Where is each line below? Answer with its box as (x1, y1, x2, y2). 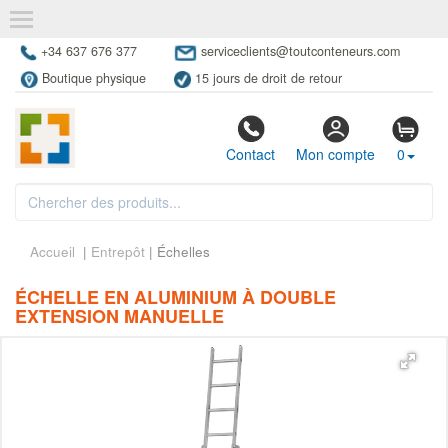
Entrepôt (91, 242, 145, 262)
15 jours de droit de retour (195, 69, 343, 88)
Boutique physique (41, 69, 146, 88)
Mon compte (296, 144, 375, 165)
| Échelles (145, 242, 210, 262)
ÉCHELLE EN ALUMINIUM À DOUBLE (15, 284, 336, 311)
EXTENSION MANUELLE (15, 303, 224, 330)
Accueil (30, 242, 75, 262)
